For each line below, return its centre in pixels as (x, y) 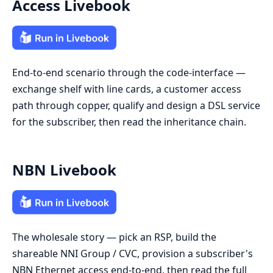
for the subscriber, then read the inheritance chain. (129, 122)
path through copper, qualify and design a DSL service (136, 105)
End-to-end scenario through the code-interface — (129, 72)
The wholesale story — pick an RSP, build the (114, 237)
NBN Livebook (64, 169)
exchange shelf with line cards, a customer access (127, 89)
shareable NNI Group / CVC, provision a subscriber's (133, 253)
